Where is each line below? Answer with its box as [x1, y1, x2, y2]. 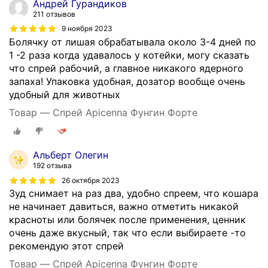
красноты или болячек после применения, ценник [9, 214, 246, 226]
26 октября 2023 [62, 175, 120, 185]
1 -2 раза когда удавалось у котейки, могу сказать [9, 48, 249, 61]
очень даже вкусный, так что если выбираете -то [9, 227, 246, 239]
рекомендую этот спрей [9, 240, 124, 252]
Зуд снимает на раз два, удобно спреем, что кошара [9, 187, 258, 200]
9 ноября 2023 [62, 24, 112, 33]
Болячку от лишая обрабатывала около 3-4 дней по [9, 35, 256, 48]
